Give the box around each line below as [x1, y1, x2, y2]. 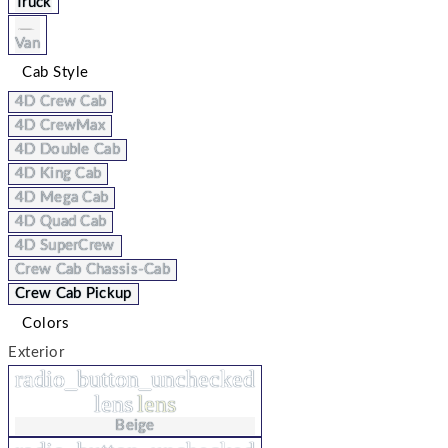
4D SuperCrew [15, 238, 115, 254]
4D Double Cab [15, 142, 120, 158]
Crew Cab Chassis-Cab [15, 262, 170, 278]
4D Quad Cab [15, 214, 107, 230]
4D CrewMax [15, 118, 105, 134]
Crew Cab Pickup [15, 286, 132, 302]
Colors [22, 316, 74, 332]
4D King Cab [15, 166, 102, 182]
